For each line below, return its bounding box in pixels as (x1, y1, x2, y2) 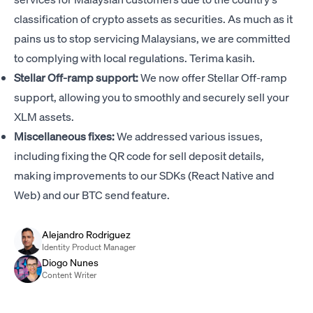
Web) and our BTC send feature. (14, 187, 170, 202)
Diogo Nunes (42, 256, 99, 268)
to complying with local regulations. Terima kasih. (14, 50, 255, 65)
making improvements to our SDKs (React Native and (14, 168, 274, 182)
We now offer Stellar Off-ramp (140, 70, 287, 85)
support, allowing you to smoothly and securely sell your (14, 89, 289, 104)
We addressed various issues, (117, 129, 263, 143)
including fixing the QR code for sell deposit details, (14, 148, 264, 163)
